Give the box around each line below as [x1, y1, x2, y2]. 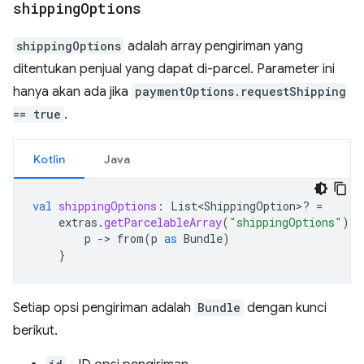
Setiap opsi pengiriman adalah [13, 300, 194, 316]
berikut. [13, 323, 58, 339]
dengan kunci [244, 300, 327, 316]
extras [58, 214, 97, 230]
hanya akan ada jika [13, 84, 132, 100]
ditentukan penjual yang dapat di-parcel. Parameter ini [13, 61, 335, 77]
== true [13, 106, 61, 122]
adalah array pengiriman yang [124, 38, 303, 54]
